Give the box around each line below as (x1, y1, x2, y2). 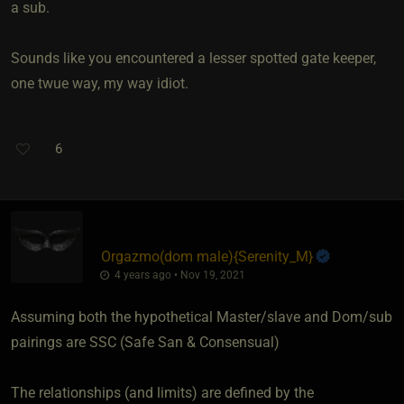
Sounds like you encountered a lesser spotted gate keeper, (11, 49, 376, 67)
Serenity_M (238, 247, 308, 265)
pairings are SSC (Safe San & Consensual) (11, 333, 280, 351)
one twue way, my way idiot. (11, 74, 188, 92)
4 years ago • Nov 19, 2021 (111, 268, 245, 281)
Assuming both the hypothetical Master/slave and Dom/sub (11, 308, 392, 326)
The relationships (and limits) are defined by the (11, 383, 314, 401)
